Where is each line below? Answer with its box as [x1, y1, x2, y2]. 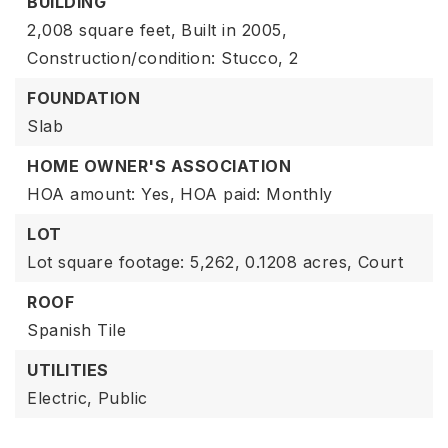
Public [97, 388, 148, 408]
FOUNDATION [27, 88, 140, 108]
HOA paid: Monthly [180, 184, 333, 204]
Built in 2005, [181, 20, 287, 40]
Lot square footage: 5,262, [27, 252, 240, 272]
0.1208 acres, [245, 252, 353, 272]
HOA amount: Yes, [27, 184, 175, 204]
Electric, [27, 388, 93, 408]
